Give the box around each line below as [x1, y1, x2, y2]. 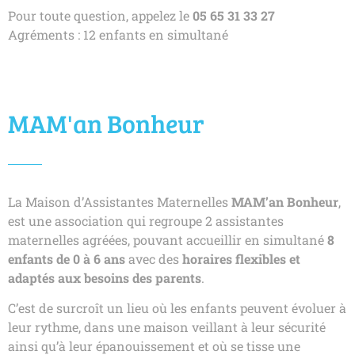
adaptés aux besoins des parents [8, 269, 201, 286]
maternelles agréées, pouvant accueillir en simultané [8, 231, 324, 248]
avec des [125, 250, 182, 267]
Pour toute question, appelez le [8, 6, 193, 24]
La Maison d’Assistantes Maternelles [8, 193, 231, 210]
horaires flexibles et [182, 250, 300, 267]
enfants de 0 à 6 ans [8, 250, 125, 267]
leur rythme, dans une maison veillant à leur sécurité [8, 319, 326, 336]
